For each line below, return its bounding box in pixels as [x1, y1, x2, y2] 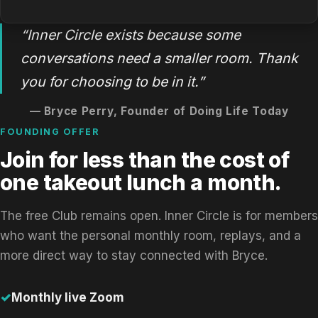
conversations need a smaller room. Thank [20, 49, 298, 67]
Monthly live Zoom [11, 290, 124, 305]
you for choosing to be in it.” [20, 72, 204, 90]
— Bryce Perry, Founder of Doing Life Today [29, 104, 289, 119]
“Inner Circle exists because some [20, 26, 241, 43]
